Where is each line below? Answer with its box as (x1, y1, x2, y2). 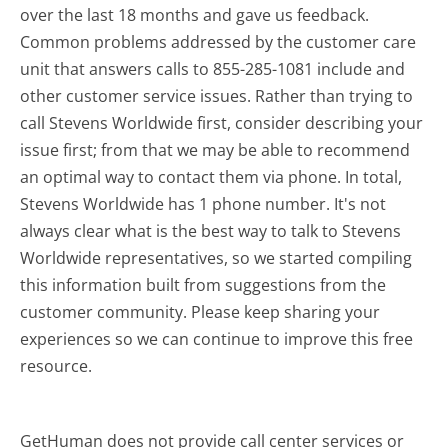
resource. (20, 354, 93, 377)
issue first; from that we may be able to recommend (20, 138, 411, 161)
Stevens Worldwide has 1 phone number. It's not (20, 192, 387, 215)
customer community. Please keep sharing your (20, 300, 381, 323)
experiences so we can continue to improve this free (20, 327, 414, 350)
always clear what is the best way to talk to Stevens (20, 219, 402, 242)
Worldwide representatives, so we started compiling (20, 246, 413, 269)
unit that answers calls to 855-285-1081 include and (20, 57, 406, 80)
